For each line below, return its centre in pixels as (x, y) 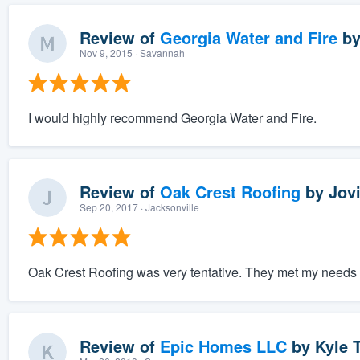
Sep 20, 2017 (108, 207)
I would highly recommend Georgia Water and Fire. (172, 118)
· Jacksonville (168, 207)
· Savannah (158, 53)
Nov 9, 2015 (106, 53)
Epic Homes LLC (223, 346)
